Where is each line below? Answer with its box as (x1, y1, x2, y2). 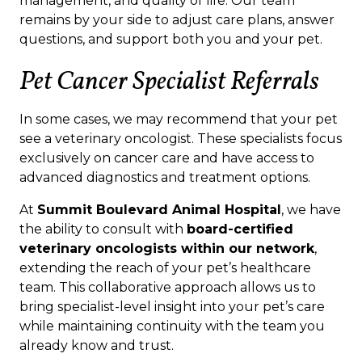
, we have (281, 202, 341, 218)
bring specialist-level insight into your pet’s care (19, 299, 325, 315)
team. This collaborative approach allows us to (19, 280, 316, 296)
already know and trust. (19, 338, 174, 354)
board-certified (187, 221, 293, 238)
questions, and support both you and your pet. (19, 32, 322, 48)
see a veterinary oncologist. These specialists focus (19, 131, 342, 147)
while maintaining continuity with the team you (19, 318, 325, 335)
